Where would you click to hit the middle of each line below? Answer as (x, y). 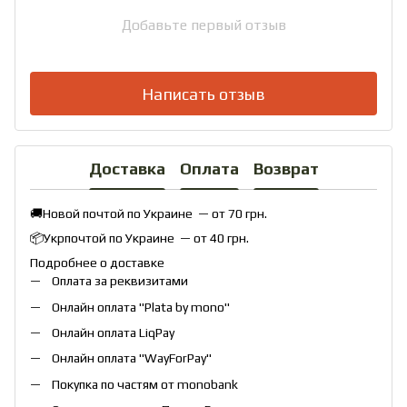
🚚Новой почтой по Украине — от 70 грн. (149, 214)
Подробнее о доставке (97, 263)
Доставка (127, 168)
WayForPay (175, 358)
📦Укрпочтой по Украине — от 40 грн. (139, 238)
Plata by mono (184, 307)
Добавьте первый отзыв (203, 25)
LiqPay (157, 333)
